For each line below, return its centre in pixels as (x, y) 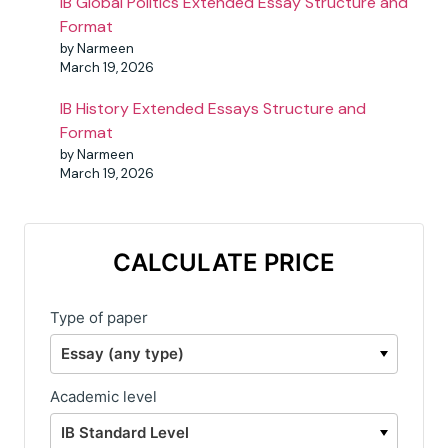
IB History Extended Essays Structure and (213, 109)
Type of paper (99, 318)
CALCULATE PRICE (224, 263)
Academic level (103, 397)
